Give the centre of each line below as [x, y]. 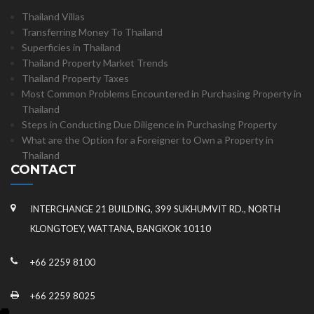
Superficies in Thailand [71, 47]
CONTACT [43, 170]
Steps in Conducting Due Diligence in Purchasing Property [149, 124]
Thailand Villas [53, 16]
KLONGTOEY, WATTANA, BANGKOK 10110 [121, 228]
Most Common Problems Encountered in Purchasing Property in [162, 94]
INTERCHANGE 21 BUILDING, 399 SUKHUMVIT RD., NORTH [155, 209]
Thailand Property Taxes [75, 78]
